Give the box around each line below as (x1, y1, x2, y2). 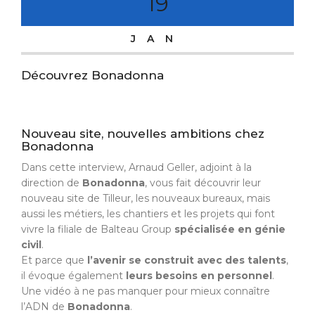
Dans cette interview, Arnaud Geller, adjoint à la (21, 160, 252, 174)
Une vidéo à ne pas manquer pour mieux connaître (21, 284, 270, 297)
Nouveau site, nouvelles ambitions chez (21, 126, 264, 141)
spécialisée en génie (174, 222, 285, 236)
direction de (21, 176, 82, 189)
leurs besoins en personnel (126, 269, 272, 282)
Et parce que (21, 253, 84, 266)
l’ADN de (21, 300, 67, 313)
